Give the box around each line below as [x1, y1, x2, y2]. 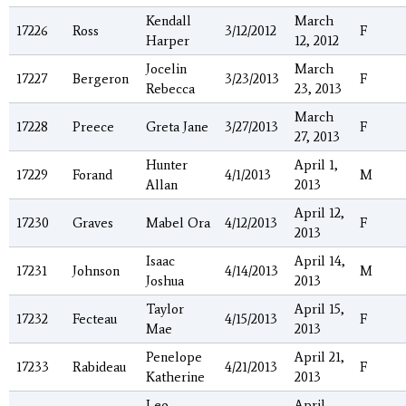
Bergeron [72, 71, 129, 88]
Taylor [146, 301, 184, 318]
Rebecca [146, 81, 195, 98]
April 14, [295, 253, 345, 270]
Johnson [72, 263, 120, 280]
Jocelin [146, 61, 187, 78]
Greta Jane [146, 119, 208, 136]
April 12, [295, 205, 344, 222]
